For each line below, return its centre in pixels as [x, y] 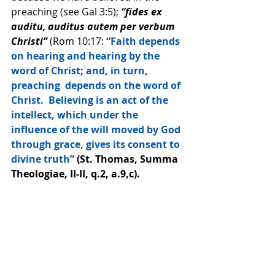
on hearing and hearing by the [87, 56]
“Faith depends [144, 41]
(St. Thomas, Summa [127, 159]
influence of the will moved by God [97, 130]
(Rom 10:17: [78, 41]
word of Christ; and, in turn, [81, 71]
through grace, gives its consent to [97, 144]
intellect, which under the [76, 115]
